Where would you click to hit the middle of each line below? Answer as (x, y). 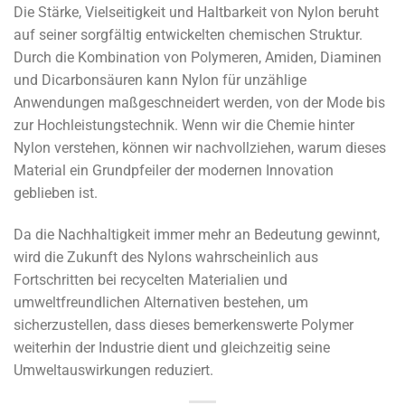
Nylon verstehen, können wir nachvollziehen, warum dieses (200, 148)
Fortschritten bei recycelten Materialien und (151, 279)
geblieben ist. (56, 193)
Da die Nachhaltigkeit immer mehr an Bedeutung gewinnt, (197, 234)
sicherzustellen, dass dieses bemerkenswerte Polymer (184, 325)
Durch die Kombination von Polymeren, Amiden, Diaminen (198, 58)
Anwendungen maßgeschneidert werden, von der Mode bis (199, 103)
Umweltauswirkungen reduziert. (113, 370)
